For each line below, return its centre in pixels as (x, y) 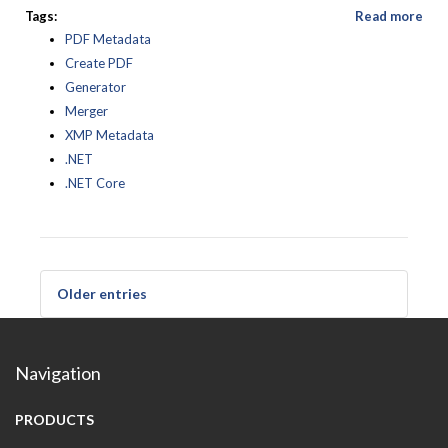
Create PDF (99, 63)
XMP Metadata (109, 135)
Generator (95, 87)
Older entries (102, 293)
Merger (86, 111)
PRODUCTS (54, 419)
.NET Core (95, 183)
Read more (389, 16)
